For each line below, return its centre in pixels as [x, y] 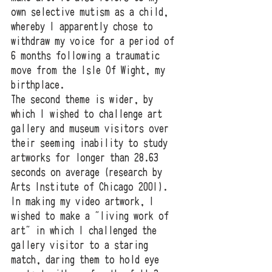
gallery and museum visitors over [92, 129]
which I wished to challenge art [89, 114]
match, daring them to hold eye [87, 260]
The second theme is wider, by [84, 100]
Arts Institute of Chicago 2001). [92, 187]
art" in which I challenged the [86, 231]
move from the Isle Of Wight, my [90, 71]
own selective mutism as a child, [92, 12]
